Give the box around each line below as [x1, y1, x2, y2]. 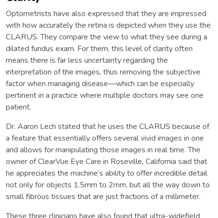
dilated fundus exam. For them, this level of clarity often [6, 43, 193, 54]
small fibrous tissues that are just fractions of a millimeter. [6, 191, 200, 202]
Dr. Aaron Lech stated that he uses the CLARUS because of [6, 121, 209, 132]
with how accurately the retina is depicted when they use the [6, 20, 211, 31]
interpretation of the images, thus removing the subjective [6, 67, 200, 78]
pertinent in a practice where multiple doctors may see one [6, 90, 203, 101]
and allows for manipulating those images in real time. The [6, 145, 200, 156]
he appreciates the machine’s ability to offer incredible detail [6, 168, 207, 179]
